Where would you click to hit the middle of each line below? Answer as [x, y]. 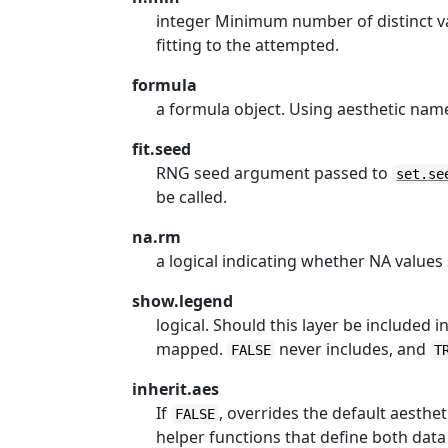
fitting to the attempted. [248, 45]
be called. [192, 197]
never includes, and [353, 349]
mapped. [192, 349]
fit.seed [162, 149]
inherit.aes [176, 389]
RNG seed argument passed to [274, 173]
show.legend [183, 301]
